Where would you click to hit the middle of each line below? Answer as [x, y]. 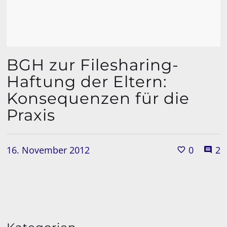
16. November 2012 [48, 150]
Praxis [31, 115]
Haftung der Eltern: [87, 81]
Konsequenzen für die [98, 98]
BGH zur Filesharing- [93, 65]
